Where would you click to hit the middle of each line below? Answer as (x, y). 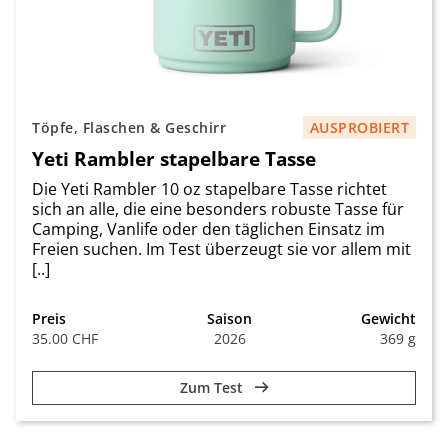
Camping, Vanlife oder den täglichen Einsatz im (208, 229)
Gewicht (388, 318)
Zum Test (213, 387)
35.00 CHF (65, 338)
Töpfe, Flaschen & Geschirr (129, 127)
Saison (229, 318)
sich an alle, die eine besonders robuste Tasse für (218, 209)
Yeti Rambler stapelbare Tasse (174, 158)
